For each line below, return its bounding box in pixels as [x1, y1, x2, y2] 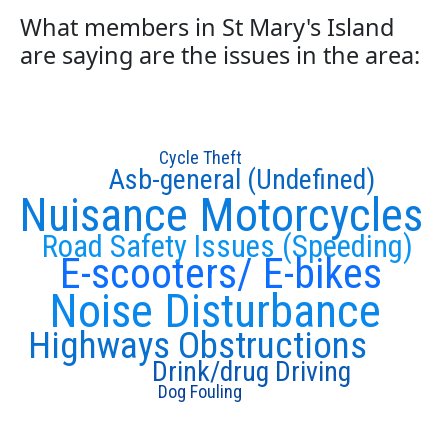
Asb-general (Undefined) [109, 162, 375, 196]
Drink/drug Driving [151, 354, 351, 388]
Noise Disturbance [49, 283, 381, 338]
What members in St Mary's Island [20, 11, 394, 44]
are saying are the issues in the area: [20, 39, 420, 72]
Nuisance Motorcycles [19, 187, 423, 242]
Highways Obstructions [27, 324, 367, 368]
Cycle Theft [158, 146, 242, 168]
